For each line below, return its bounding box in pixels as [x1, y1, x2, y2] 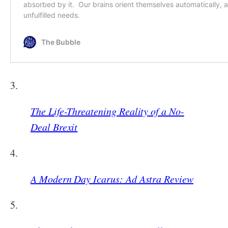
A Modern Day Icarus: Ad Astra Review [31, 172, 193, 185]
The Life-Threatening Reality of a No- [31, 104, 184, 118]
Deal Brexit [31, 120, 78, 133]
